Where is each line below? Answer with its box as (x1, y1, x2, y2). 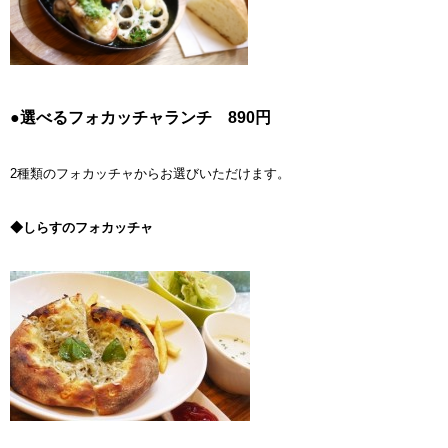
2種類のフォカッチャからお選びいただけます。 (10, 165, 290, 181)
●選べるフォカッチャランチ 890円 (10, 108, 271, 126)
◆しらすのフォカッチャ (10, 219, 153, 235)
